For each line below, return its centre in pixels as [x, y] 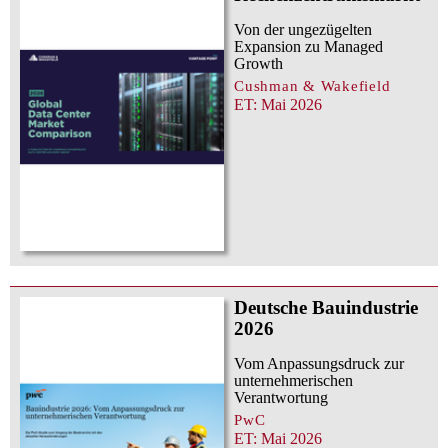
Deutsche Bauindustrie [326, 307]
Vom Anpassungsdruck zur [319, 363]
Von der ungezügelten [303, 30]
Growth [258, 64]
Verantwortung [281, 397]
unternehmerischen [293, 380]
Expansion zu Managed [308, 47]
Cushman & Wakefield [312, 86]
